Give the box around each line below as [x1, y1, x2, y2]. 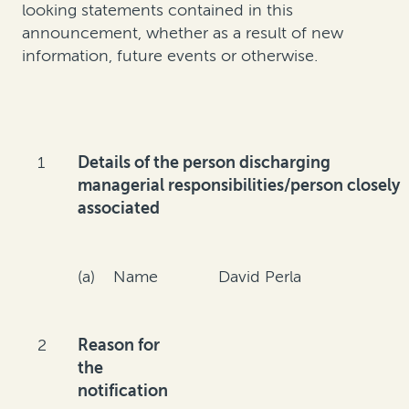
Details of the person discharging [78, 152, 331, 173]
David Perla [218, 267, 302, 288]
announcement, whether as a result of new [22, 23, 343, 44]
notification [78, 381, 169, 402]
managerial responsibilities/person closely [78, 175, 401, 196]
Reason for [78, 335, 161, 356]
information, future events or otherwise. [22, 46, 318, 67]
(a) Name [78, 267, 159, 288]
